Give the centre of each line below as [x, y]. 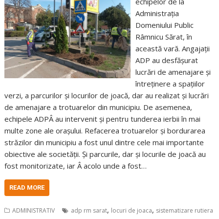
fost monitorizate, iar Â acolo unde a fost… [76, 165]
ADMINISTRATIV [34, 210]
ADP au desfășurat [166, 60]
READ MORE [27, 187]
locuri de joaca [132, 210]
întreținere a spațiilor [170, 83]
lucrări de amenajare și [173, 72]
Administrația [157, 13]
